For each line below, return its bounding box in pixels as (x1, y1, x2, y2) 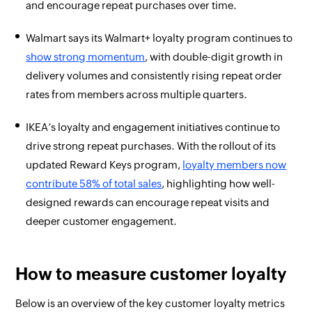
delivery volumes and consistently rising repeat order (26, 70, 283, 82)
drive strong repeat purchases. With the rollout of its (26, 140, 276, 153)
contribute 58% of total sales (26, 178, 162, 190)
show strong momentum (26, 51, 146, 63)
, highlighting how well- (162, 178, 276, 190)
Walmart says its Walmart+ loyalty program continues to (26, 32, 293, 45)
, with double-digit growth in (145, 51, 283, 63)
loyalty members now (182, 159, 287, 171)
